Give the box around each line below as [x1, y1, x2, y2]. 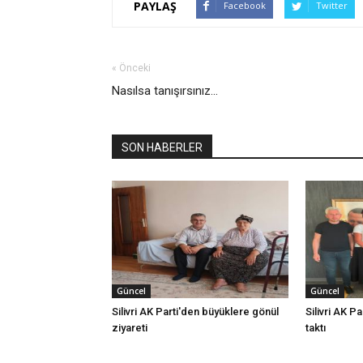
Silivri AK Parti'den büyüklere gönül [112, 305, 279, 318]
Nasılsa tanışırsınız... [112, 83, 218, 98]
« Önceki [112, 62, 151, 74]
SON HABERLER [122, 141, 203, 154]
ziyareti [112, 322, 147, 335]
